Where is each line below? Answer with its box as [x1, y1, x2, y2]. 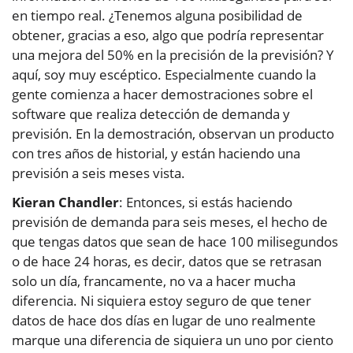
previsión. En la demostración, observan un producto [12, 124, 334, 143]
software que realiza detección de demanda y [12, 105, 290, 124]
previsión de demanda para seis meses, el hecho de [12, 213, 328, 232]
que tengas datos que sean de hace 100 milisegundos [12, 232, 338, 251]
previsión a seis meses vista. [12, 164, 185, 183]
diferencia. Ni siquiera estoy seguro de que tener [12, 292, 311, 310]
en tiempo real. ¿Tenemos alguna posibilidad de [12, 6, 303, 25]
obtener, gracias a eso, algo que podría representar [12, 26, 324, 45]
